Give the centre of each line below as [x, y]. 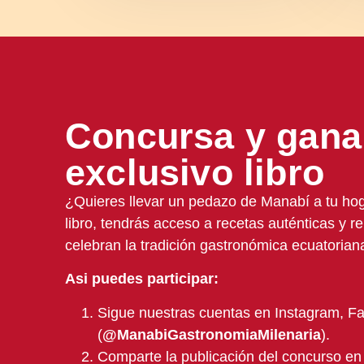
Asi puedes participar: [142, 279]
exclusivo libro [195, 173]
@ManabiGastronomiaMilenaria [212, 334]
